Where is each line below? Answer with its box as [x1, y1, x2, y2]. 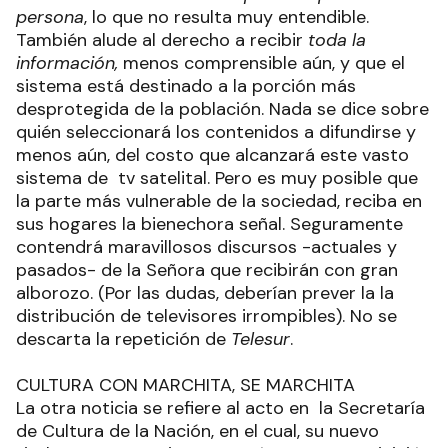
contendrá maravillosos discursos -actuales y [16, 235, 397, 259]
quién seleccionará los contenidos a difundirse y [16, 120, 416, 144]
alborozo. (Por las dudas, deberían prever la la [16, 281, 394, 305]
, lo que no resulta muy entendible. [84, 5, 369, 29]
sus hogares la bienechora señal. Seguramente [16, 212, 403, 236]
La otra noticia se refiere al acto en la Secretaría [16, 396, 425, 420]
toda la [308, 28, 366, 52]
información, [16, 51, 118, 75]
